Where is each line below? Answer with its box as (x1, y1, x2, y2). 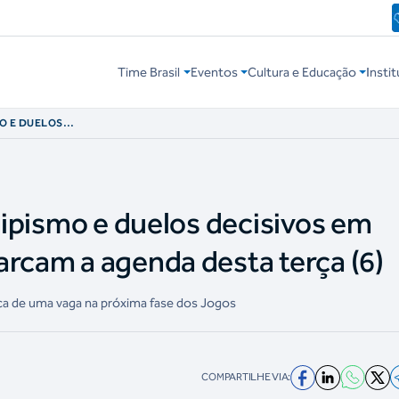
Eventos (190, 64, 238, 81)
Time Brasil (118, 64, 181, 81)
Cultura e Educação (247, 64, 356, 81)
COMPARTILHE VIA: (201, 370, 291, 384)
